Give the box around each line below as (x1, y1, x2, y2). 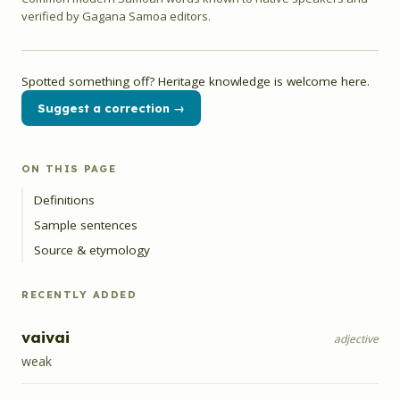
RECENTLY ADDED (21, 288, 137, 301)
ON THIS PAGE (21, 162, 116, 175)
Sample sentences (34, 217, 137, 233)
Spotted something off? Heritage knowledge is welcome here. (21, 73, 370, 89)
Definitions (34, 192, 95, 208)
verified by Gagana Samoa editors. (21, 8, 211, 24)
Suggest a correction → (37, 101, 185, 115)
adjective (334, 331, 379, 346)
